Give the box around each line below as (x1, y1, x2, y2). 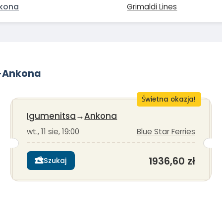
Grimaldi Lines (127, 1, 177, 12)
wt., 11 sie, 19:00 (27, 126, 80, 137)
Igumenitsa (27, 110, 76, 122)
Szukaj (44, 155, 67, 166)
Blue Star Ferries (136, 126, 195, 137)
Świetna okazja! (142, 94, 196, 104)
